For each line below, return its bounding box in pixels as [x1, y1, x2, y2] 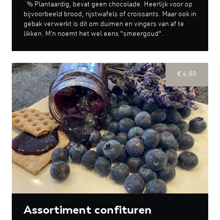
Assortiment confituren [24, 202, 152, 217]
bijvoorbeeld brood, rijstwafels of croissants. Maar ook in [24, 11, 196, 18]
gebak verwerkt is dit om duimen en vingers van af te [24, 21, 184, 28]
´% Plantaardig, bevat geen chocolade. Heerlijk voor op [24, 1, 192, 8]
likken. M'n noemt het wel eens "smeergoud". [24, 30, 164, 38]
